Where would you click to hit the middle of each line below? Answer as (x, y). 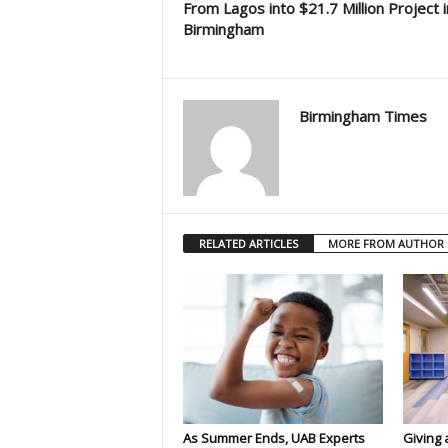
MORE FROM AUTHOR (385, 243)
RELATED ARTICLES (248, 243)
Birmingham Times (362, 116)
